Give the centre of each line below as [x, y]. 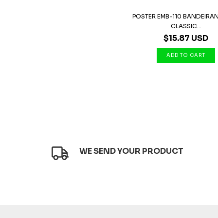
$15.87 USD [186, 38]
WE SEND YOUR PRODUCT [132, 151]
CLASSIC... [186, 26]
